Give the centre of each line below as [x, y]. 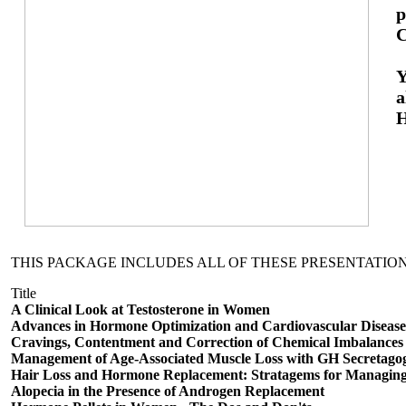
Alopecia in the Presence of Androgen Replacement [168, 391]
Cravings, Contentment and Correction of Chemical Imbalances [207, 342]
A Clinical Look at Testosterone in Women [140, 309]
